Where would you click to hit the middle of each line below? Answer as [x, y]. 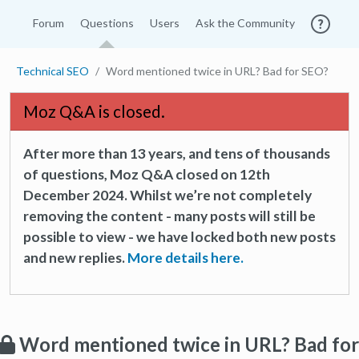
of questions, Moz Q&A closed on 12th [147, 174]
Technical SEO [52, 71]
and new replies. [75, 258]
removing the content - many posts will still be [169, 216]
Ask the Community [245, 23]
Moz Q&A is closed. [94, 111]
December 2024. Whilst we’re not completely [167, 195]
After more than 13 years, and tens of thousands [177, 153]
